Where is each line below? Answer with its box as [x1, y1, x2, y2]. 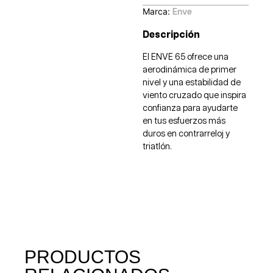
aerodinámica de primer [142, 66, 236, 75]
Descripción [142, 30, 200, 41]
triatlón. [142, 143, 172, 152]
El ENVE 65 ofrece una [142, 53, 229, 62]
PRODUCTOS [24, 247, 141, 268]
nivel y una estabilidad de [142, 79, 241, 88]
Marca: [142, 6, 172, 17]
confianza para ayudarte [142, 104, 238, 113]
